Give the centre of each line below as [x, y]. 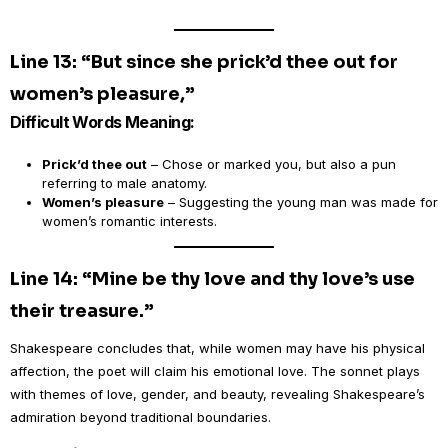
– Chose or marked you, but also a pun [271, 164]
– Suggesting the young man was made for [301, 202]
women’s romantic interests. [129, 221]
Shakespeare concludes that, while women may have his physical [217, 348]
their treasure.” [82, 311]
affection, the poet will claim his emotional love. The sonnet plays [215, 371]
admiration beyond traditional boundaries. [140, 417]
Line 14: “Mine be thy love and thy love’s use [212, 279]
